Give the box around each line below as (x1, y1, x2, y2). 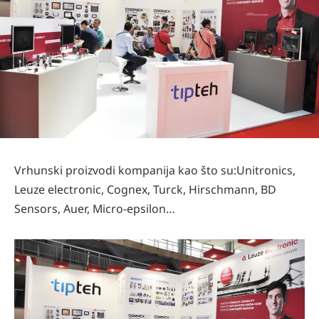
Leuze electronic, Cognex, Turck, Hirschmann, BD (14, 181, 276, 197)
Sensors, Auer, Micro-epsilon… (14, 200, 175, 216)
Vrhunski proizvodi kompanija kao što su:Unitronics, (14, 162, 296, 178)
